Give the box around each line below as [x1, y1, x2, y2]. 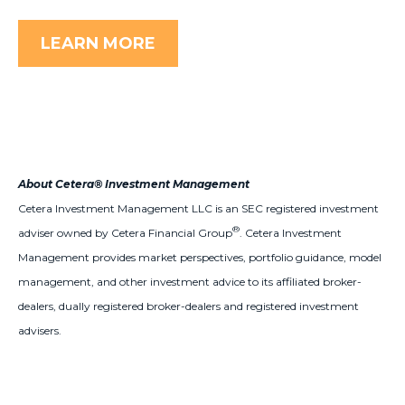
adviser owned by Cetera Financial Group [18, 226, 232, 240]
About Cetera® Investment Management [18, 177, 250, 191]
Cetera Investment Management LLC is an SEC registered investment [18, 202, 379, 215]
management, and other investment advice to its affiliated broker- [18, 275, 362, 288]
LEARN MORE [41, 33, 155, 53]
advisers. [18, 324, 61, 337]
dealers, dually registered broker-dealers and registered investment [18, 299, 359, 313]
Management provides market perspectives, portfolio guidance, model [18, 250, 381, 264]
